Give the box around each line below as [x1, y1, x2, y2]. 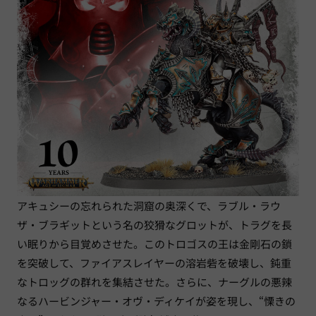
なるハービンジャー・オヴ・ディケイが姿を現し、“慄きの [17, 293, 296, 308]
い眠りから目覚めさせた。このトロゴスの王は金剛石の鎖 [17, 236, 292, 251]
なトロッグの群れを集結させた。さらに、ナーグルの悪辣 [17, 274, 292, 289]
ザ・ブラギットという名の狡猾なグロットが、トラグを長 [17, 217, 292, 232]
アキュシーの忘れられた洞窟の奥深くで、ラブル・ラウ [17, 197, 281, 213]
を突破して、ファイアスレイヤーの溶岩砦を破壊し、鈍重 [17, 255, 291, 270]
